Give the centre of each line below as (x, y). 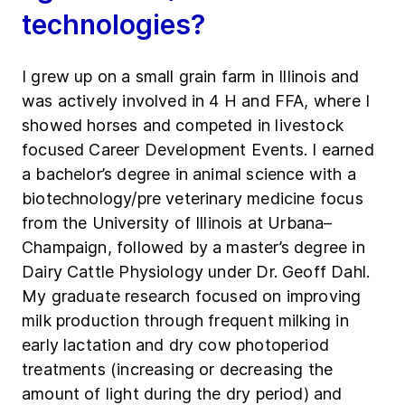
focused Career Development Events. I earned (198, 150)
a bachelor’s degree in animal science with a (189, 174)
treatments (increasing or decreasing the (178, 370)
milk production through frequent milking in (185, 321)
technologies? (113, 25)
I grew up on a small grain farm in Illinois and (191, 77)
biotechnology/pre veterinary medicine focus (193, 199)
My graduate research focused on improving (192, 297)
